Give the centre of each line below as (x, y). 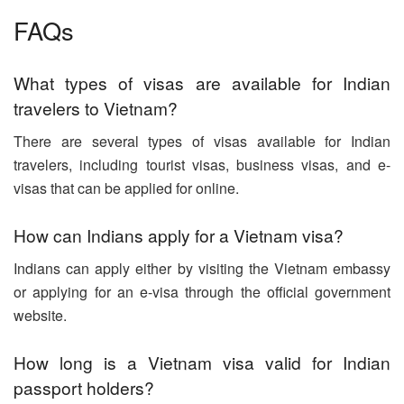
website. (40, 315)
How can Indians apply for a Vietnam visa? (179, 235)
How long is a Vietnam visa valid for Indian (202, 363)
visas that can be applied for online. (126, 188)
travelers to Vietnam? (96, 107)
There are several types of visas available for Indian (202, 141)
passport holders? (84, 388)
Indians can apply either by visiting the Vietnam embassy (202, 268)
